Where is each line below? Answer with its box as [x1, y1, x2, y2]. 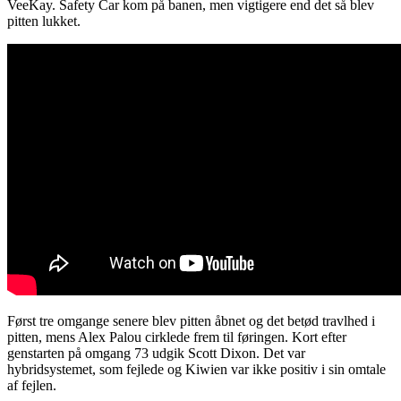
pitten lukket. [7, 13, 81, 29]
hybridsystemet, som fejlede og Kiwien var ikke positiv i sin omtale [7, 361, 386, 377]
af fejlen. [7, 377, 56, 393]
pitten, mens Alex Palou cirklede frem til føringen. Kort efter [7, 328, 346, 345]
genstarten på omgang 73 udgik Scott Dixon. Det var [7, 345, 305, 361]
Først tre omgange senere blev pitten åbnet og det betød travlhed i [7, 312, 375, 328]
